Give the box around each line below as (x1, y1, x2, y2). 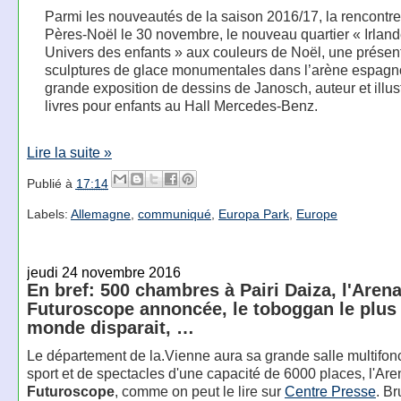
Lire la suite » (26, 144, 112, 161)
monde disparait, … (26, 318, 194, 338)
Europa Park (218, 206, 289, 221)
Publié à (26, 175, 76, 191)
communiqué (137, 206, 211, 221)
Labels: (26, 206, 71, 221)
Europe (295, 206, 337, 221)
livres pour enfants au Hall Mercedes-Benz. (44, 97, 318, 114)
